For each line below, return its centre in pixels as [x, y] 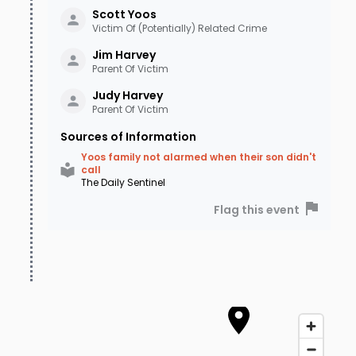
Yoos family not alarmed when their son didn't [199, 157]
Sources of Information [128, 137]
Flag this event [257, 210]
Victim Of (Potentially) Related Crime [180, 29]
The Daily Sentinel [123, 183]
